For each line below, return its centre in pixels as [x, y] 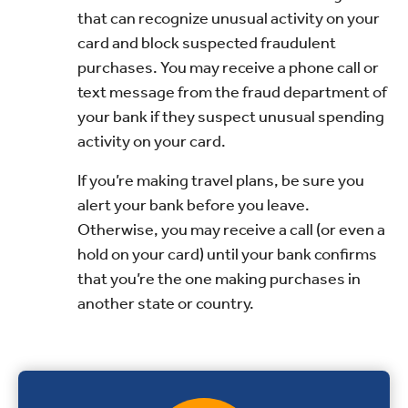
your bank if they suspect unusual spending [231, 116]
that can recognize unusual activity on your [229, 18]
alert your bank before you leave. [194, 204]
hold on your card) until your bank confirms [227, 254]
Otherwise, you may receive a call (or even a [231, 229]
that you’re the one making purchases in [219, 278]
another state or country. [166, 303]
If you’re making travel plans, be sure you [221, 180]
